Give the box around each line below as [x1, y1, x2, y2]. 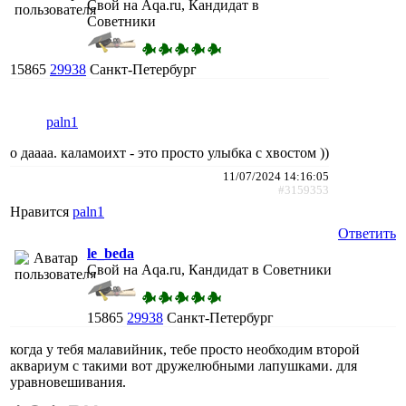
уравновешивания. [10, 373, 126, 390]
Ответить [338, 225, 396, 241]
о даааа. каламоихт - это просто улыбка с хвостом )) [10, 144, 329, 160]
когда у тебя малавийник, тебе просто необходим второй [10, 341, 360, 357]
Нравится [10, 203, 72, 219]
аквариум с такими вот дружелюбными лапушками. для [10, 357, 357, 373]
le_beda [87, 245, 134, 261]
